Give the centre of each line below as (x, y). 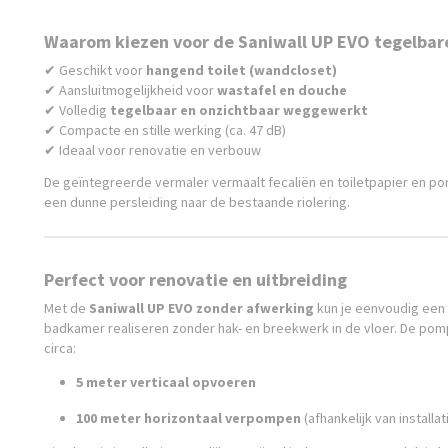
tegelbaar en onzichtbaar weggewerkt (239, 110)
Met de (66, 308)
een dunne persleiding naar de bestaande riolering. (197, 202)
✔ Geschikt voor (95, 70)
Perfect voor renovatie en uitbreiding (195, 279)
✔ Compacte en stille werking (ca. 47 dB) (165, 130)
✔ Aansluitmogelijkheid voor (130, 90)
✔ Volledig (77, 110)
